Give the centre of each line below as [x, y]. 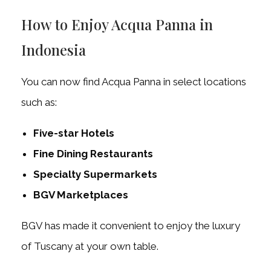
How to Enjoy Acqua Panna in [117, 24]
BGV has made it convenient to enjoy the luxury [131, 226]
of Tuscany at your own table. [90, 247]
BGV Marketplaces [81, 195]
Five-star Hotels [74, 133]
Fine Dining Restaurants [93, 154]
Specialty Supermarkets [95, 175]
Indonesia [54, 50]
